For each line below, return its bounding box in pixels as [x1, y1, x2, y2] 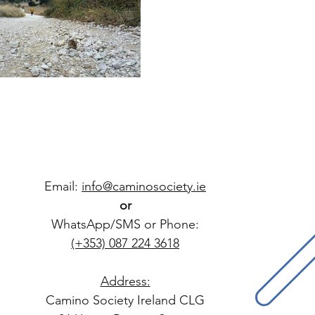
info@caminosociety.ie [82, 178, 206, 194]
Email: [44, 178, 82, 194]
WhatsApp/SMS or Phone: [51, 216, 199, 232]
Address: [100, 273, 150, 289]
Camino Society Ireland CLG [46, 292, 205, 308]
